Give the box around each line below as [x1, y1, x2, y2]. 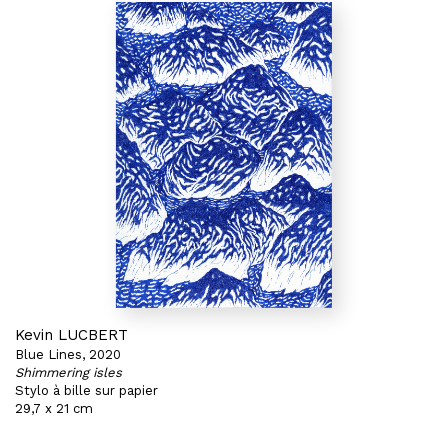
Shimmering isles [15, 365, 122, 380]
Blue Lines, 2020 [15, 347, 121, 362]
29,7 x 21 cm [15, 401, 93, 416]
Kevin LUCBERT [15, 326, 128, 344]
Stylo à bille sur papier [15, 383, 158, 398]
